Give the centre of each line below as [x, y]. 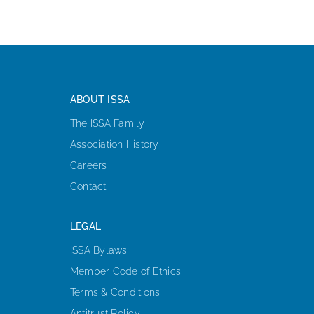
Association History [114, 145]
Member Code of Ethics [125, 272]
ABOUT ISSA [100, 100]
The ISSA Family [107, 124]
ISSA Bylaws [98, 251]
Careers [88, 166]
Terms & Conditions [115, 293]
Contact [88, 187]
